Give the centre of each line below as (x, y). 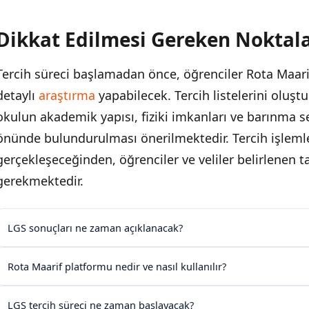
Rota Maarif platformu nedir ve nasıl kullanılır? (117, 266)
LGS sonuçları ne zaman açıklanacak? (95, 227)
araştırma (67, 95)
